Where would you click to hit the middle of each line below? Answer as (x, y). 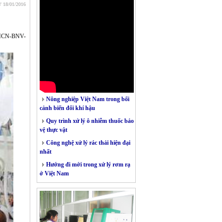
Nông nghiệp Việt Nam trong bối (87, 99)
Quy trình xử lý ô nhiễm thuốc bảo (89, 121)
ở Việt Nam (54, 173)
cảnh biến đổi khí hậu (67, 108)
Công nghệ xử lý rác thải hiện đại (87, 143)
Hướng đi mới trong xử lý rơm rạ (87, 165)
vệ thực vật (54, 130)
